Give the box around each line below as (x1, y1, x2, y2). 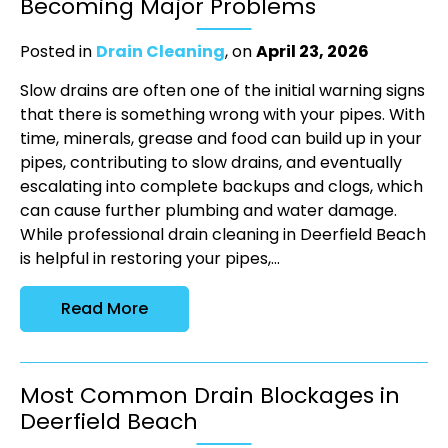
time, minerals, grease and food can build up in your (20, 127, 422, 151)
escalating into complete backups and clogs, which (20, 175, 423, 199)
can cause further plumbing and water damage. (20, 199, 397, 223)
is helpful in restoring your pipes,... (20, 247, 280, 271)
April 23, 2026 (256, 40, 369, 64)
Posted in (20, 40, 96, 64)
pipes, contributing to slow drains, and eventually (20, 151, 402, 175)
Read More (61, 297, 148, 321)
